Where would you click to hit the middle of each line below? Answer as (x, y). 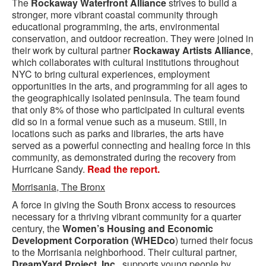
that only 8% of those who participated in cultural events (128, 110)
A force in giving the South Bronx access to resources (124, 205)
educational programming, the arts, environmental (116, 26)
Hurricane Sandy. (50, 169)
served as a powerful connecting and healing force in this (131, 145)
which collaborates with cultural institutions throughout (125, 62)
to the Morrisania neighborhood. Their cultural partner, (124, 252)
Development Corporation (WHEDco (94, 240)
